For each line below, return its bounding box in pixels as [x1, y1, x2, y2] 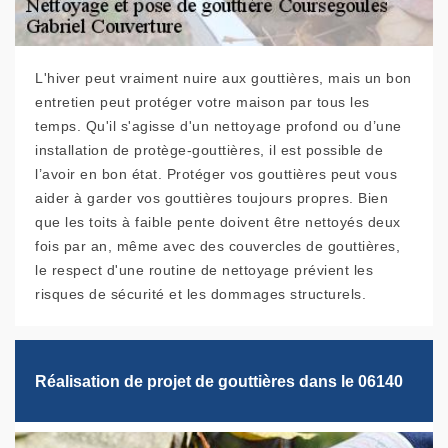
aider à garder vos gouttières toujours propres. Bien [35, 190, 388, 207]
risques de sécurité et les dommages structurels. [35, 286, 366, 303]
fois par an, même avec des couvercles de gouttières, [35, 238, 400, 255]
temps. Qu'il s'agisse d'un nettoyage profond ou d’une [35, 118, 402, 135]
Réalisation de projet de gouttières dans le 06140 [35, 372, 403, 390]
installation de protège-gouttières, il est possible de [35, 142, 383, 159]
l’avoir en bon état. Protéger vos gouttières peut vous [35, 166, 397, 183]
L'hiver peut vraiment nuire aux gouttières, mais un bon [35, 70, 412, 87]
